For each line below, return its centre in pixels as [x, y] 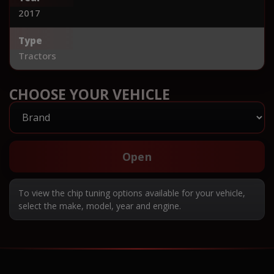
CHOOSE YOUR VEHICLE [90, 94]
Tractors [37, 55]
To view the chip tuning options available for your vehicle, [132, 193]
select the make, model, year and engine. [100, 206]
